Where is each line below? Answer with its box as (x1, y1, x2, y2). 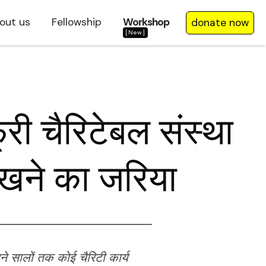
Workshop (123, 15, 169, 28)
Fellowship (52, 15, 102, 28)
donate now (191, 15, 249, 29)
